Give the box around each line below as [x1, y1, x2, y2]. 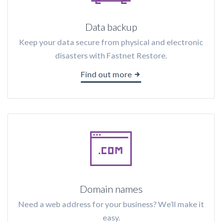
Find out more [81, 69, 133, 79]
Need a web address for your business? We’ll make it [18, 199, 204, 209]
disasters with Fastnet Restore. [55, 50, 167, 60]
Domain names [79, 182, 143, 195]
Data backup [85, 21, 137, 33]
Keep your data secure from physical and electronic [19, 37, 203, 47]
